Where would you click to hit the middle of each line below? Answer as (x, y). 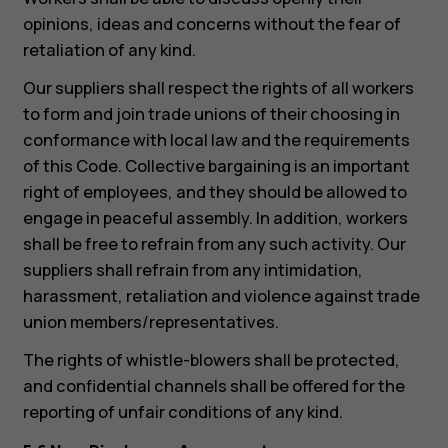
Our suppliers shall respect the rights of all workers (218, 88)
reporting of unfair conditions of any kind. (182, 412)
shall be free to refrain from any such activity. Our (214, 244)
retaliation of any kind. (109, 49)
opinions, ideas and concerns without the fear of (211, 23)
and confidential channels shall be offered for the (213, 386)
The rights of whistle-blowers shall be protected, (211, 360)
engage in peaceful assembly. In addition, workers (215, 218)
